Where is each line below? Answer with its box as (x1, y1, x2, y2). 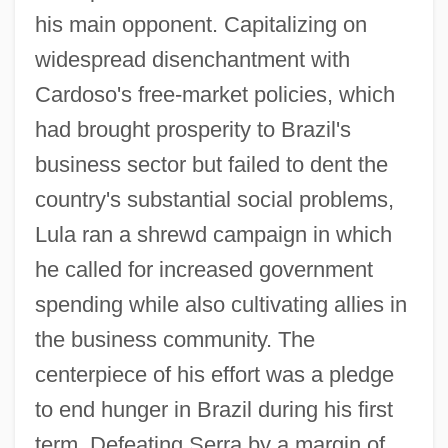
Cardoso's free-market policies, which (34, 81, 395, 107)
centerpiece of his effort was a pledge (34, 361, 394, 387)
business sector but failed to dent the (34, 151, 388, 177)
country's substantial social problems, (34, 186, 394, 212)
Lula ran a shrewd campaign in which (34, 221, 392, 247)
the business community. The (34, 326, 315, 352)
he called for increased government (34, 256, 373, 282)
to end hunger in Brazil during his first (34, 396, 393, 422)
